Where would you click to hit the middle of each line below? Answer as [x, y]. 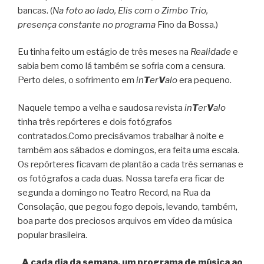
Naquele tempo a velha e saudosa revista [101, 108]
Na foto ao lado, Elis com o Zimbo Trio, [130, 10]
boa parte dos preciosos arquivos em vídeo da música [125, 221]
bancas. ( [35, 10]
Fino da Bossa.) [187, 24]
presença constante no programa [87, 24]
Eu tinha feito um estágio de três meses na [104, 52]
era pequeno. [204, 80]
